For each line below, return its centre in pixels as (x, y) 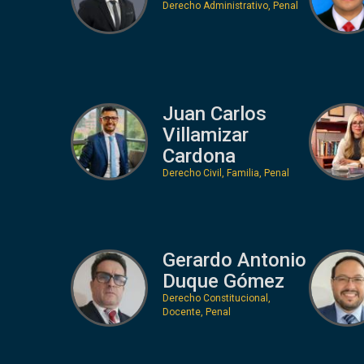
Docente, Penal (196, 312)
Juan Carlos (214, 113)
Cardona (199, 156)
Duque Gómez (223, 281)
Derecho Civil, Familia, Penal (225, 173)
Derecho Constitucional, (216, 298)
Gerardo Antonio (234, 260)
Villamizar (205, 134)
